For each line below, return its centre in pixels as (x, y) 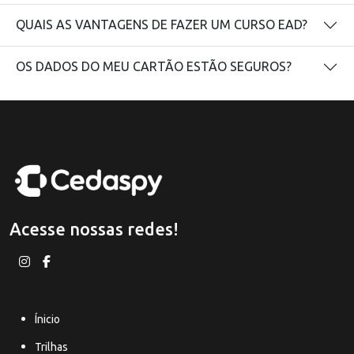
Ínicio (47, 319)
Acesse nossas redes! (94, 229)
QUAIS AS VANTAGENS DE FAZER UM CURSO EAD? (162, 25)
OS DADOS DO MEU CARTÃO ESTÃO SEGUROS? (154, 67)
